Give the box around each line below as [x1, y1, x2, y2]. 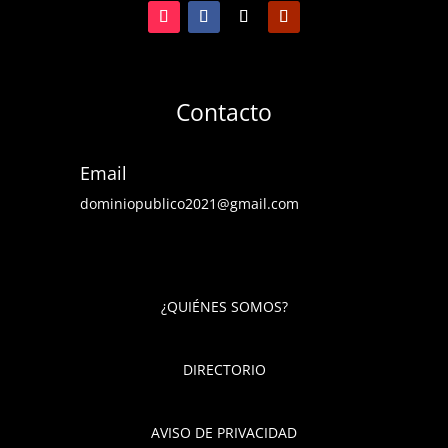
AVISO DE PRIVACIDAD [151, 422, 297, 442]
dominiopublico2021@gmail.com [79, 193, 299, 213]
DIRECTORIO [182, 359, 266, 379]
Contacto [176, 95, 272, 128]
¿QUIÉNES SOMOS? [160, 296, 288, 316]
